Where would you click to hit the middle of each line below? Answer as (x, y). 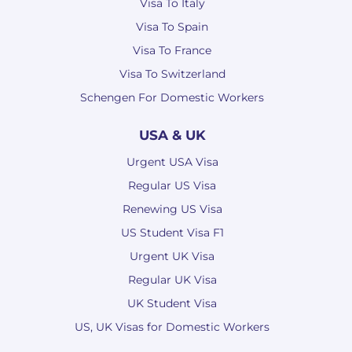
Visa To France (172, 50)
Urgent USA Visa (172, 161)
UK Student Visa (172, 303)
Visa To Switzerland (172, 73)
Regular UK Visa (172, 279)
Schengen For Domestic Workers (172, 97)
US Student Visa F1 (172, 232)
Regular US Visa (172, 185)
